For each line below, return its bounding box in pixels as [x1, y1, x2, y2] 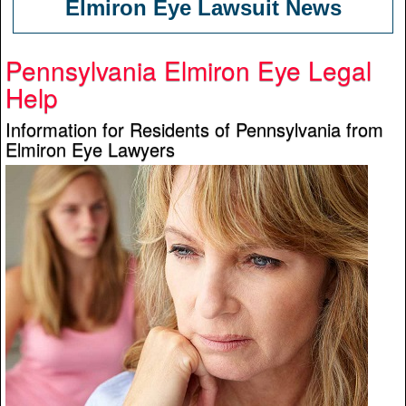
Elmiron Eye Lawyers [5, 136, 175, 162]
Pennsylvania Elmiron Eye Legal [5, 52, 372, 88]
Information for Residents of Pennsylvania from [5, 116, 383, 142]
